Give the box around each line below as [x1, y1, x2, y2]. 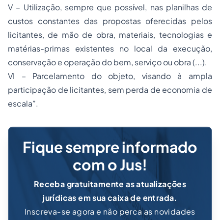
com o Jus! [73, 155, 147, 174]
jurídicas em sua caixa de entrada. [43, 192, 177, 203]
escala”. [8, 98, 38, 109]
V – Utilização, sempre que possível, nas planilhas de [8, 2, 212, 12]
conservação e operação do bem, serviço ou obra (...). [8, 57, 207, 67]
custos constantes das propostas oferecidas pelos [8, 16, 212, 26]
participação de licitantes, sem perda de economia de [8, 84, 212, 95]
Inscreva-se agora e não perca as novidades [25, 206, 195, 217]
